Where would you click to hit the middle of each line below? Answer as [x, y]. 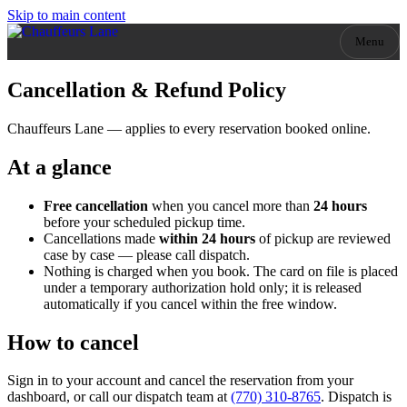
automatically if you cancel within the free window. [190, 303]
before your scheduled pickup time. [144, 222]
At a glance [60, 167]
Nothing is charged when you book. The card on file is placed [221, 271]
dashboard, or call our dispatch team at [117, 397]
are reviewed [354, 238]
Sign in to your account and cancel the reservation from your [180, 381]
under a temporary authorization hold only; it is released [203, 287]
